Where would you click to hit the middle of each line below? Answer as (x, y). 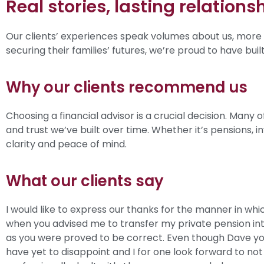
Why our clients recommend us (127, 87)
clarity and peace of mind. (66, 144)
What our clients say (85, 181)
